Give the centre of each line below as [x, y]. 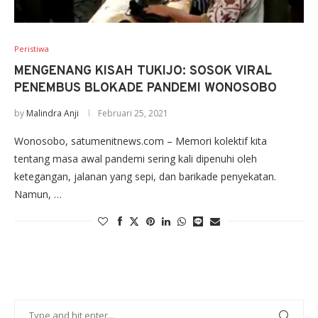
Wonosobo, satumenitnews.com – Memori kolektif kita [141, 141]
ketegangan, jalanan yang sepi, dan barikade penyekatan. [145, 177]
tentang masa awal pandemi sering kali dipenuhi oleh [136, 159]
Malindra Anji [53, 114]
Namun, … [38, 194]
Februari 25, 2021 [133, 114]
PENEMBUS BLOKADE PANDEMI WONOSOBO [146, 89]
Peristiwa [32, 49]
